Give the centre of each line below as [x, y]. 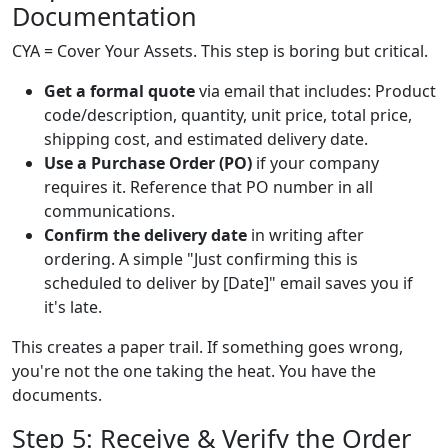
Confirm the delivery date [145, 234]
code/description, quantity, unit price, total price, [228, 114]
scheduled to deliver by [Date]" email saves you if [228, 282]
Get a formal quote [119, 90]
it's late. [73, 306]
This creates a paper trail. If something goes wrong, [207, 346]
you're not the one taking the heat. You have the [194, 370]
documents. [57, 394]
